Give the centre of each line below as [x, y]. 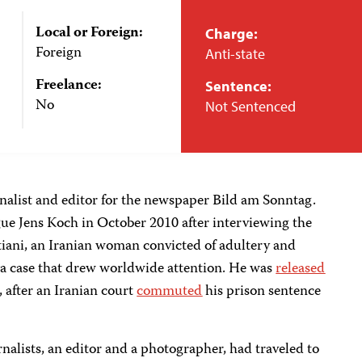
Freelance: [68, 86]
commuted [170, 292]
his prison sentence [262, 292]
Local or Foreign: [89, 33]
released [301, 269]
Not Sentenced [250, 106]
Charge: [232, 34]
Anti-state [235, 54]
